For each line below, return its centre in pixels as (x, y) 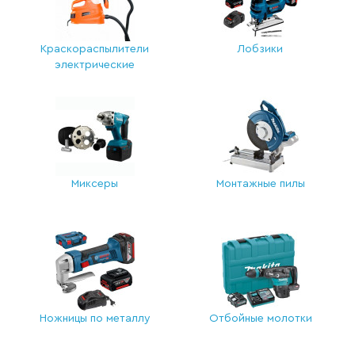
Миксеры (95, 184)
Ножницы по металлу (95, 319)
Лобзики (260, 49)
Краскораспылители (95, 49)
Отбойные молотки (260, 319)
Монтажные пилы (260, 184)
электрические (95, 65)
